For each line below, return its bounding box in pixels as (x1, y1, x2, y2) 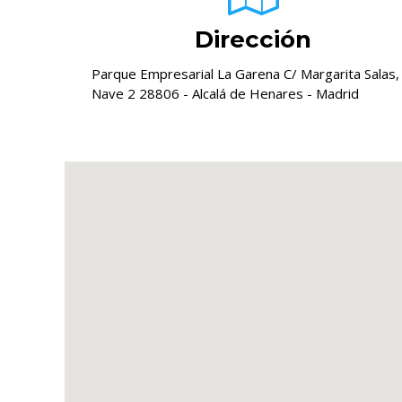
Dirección (195, 25, 311, 54)
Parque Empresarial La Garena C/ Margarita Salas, (92, 65, 399, 83)
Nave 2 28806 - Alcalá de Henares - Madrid (92, 84, 359, 102)
